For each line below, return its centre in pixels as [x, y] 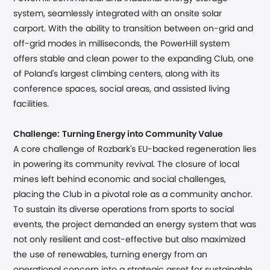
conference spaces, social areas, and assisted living [122, 89]
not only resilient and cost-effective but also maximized [130, 240]
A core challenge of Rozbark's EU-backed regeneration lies [135, 149]
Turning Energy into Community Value [143, 134]
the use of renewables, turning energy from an [111, 255]
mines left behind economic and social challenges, [120, 180]
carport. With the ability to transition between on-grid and [133, 29]
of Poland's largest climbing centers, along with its [117, 74]
